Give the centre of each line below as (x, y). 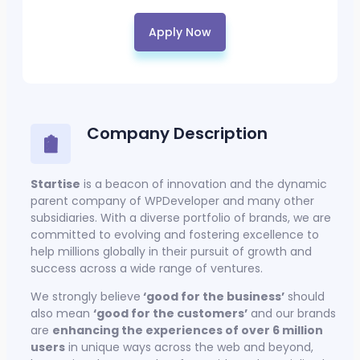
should (305, 297)
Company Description (177, 134)
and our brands (292, 314)
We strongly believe (86, 297)
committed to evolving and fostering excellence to (175, 235)
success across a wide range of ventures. (148, 269)
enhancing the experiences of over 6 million (188, 331)
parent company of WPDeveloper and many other (172, 201)
